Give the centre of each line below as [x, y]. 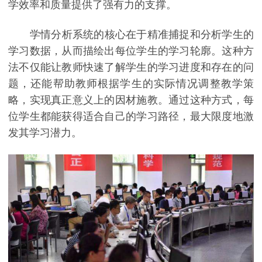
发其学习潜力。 [45, 132]
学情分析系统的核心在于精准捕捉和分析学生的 [131, 34]
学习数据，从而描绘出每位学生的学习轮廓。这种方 [131, 51]
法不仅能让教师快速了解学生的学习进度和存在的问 [131, 67]
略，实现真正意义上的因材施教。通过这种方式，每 [131, 100]
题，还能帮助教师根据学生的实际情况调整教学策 [131, 83]
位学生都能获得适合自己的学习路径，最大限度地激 [131, 116]
